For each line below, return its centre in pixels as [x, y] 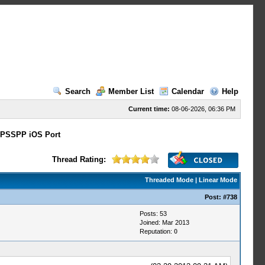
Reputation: [156, 231]
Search [77, 91]
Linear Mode [218, 180]
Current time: [149, 109]
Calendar [188, 91]
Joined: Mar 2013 [164, 222]
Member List [131, 91]
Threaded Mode [169, 180]
